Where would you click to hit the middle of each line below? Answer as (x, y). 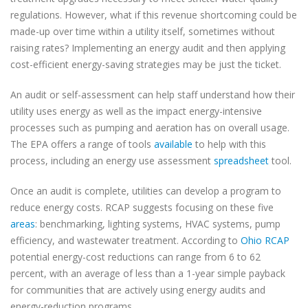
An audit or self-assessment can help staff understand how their (153, 95)
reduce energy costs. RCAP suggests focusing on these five (142, 207)
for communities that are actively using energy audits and (138, 290)
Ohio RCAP (265, 240)
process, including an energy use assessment (112, 161)
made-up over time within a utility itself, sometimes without (143, 31)
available (173, 144)
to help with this (229, 144)
